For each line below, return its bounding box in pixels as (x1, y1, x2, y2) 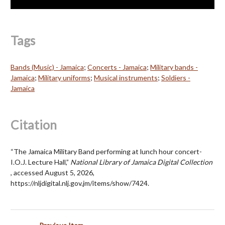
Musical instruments (94, 73, 158, 82)
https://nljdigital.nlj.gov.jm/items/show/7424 (11, 178, 148, 187)
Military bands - (150, 62, 198, 71)
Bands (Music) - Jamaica (11, 62, 84, 71)
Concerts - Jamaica (87, 62, 147, 71)
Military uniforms (38, 73, 90, 82)
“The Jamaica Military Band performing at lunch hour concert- (11, 147, 202, 156)
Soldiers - (161, 73, 190, 82)
